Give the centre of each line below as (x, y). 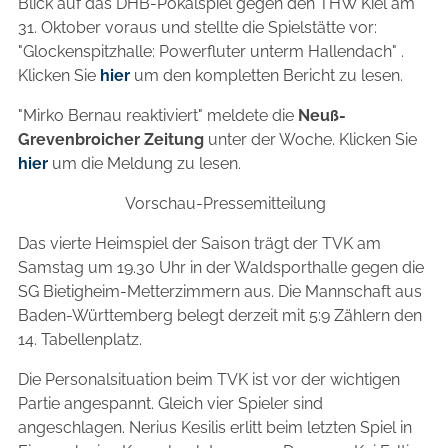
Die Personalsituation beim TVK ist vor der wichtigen (209, 379)
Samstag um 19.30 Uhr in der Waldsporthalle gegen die (221, 267)
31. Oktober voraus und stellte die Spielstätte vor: (197, 27)
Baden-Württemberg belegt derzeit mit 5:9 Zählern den (220, 315)
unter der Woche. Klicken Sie (310, 139)
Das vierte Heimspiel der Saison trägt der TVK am (199, 243)
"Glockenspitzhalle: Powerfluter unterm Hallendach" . (211, 51)
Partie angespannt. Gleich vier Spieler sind (170, 403)
